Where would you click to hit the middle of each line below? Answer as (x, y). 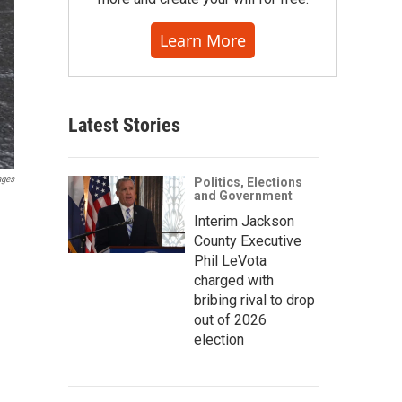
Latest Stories (124, 125)
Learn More (203, 40)
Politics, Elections (248, 182)
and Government (243, 196)
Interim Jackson (244, 221)
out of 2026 (230, 320)
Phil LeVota (230, 261)
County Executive (248, 241)
